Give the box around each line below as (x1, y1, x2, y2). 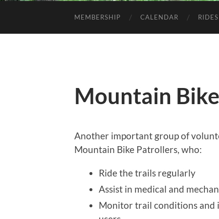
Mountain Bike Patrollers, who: (74, 143, 202, 155)
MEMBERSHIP (74, 13, 121, 21)
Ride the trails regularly (99, 167, 196, 178)
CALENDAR (140, 13, 178, 21)
